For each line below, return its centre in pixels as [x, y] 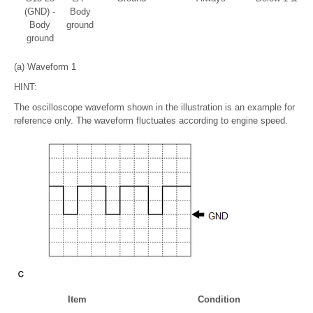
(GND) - [40, 11]
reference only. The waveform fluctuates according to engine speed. [151, 120]
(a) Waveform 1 [45, 66]
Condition [219, 299]
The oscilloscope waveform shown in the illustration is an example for [154, 107]
